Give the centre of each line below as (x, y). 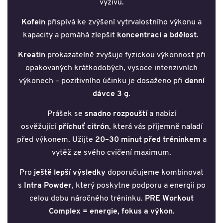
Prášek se (66, 114)
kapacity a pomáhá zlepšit (70, 36)
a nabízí (162, 114)
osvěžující (39, 127)
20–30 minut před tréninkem (148, 140)
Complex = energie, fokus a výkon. (111, 212)
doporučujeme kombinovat (155, 173)
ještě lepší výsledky (70, 173)
